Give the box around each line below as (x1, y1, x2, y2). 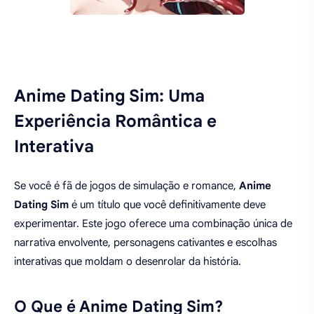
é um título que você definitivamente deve (69, 198, 266, 211)
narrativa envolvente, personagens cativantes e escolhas (14, 236, 277, 249)
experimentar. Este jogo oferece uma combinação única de (14, 217, 292, 230)
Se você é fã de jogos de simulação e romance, (14, 179, 239, 192)
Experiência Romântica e (14, 110, 217, 132)
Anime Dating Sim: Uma (14, 85, 205, 107)
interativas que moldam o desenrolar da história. (14, 255, 241, 268)
